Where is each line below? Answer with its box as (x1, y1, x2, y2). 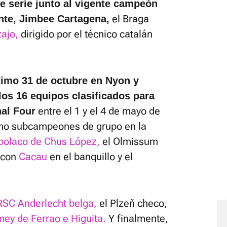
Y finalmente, (106, 212, 168, 224)
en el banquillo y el (47, 150, 133, 163)
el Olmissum (100, 135, 158, 147)
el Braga (109, 13, 149, 25)
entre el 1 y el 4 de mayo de (35, 105, 160, 117)
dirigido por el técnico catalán (18, 28, 153, 40)
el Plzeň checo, (97, 197, 167, 209)
